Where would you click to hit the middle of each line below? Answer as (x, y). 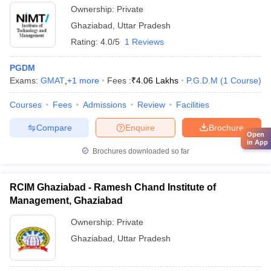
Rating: (86, 42)
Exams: (25, 80)
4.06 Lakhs (157, 80)
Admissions (105, 105)
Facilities (193, 105)
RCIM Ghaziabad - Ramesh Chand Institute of (113, 187)
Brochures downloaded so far (140, 151)
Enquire (140, 127)
